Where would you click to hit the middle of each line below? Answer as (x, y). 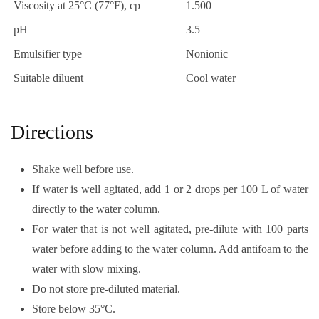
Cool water (211, 78)
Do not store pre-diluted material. (106, 288)
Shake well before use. (83, 169)
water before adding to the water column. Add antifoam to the (170, 249)
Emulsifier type (48, 53)
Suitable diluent (48, 78)
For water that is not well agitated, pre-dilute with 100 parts (170, 229)
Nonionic (207, 53)
